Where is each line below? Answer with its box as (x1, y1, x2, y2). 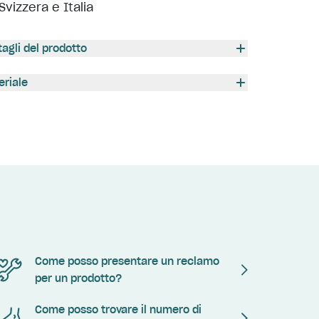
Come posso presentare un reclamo (35, 255, 220, 268)
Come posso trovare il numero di (35, 303, 202, 316)
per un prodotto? (35, 272, 122, 285)
